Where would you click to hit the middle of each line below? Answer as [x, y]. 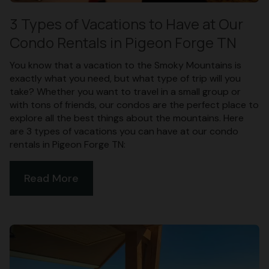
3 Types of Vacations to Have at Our [126, 23]
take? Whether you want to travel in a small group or [125, 91]
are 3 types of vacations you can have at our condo [124, 131]
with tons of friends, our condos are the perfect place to [134, 104]
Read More [51, 178]
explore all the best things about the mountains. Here [127, 118]
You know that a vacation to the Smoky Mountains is [125, 65]
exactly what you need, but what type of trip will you [125, 78]
